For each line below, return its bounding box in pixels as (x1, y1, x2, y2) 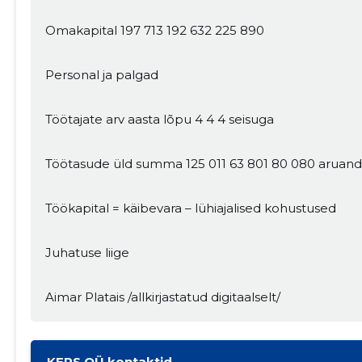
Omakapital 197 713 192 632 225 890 (44, 23, 264, 39)
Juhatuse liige (44, 245, 129, 261)
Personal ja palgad (44, 67, 158, 83)
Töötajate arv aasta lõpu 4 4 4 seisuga (44, 112, 274, 128)
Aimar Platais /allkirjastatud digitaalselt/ (44, 289, 280, 305)
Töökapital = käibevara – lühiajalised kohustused (44, 200, 336, 217)
